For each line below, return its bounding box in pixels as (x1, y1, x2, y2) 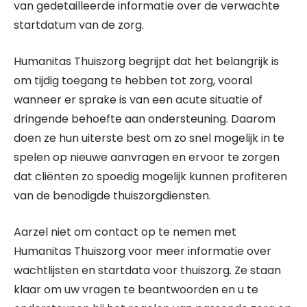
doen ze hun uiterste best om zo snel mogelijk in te (14, 130, 284, 146)
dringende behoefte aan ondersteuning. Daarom (14, 111, 275, 127)
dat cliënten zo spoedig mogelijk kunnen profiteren (14, 169, 287, 184)
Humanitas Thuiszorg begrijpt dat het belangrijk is (14, 53, 279, 69)
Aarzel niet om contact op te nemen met (14, 224, 236, 240)
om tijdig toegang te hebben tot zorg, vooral (14, 73, 252, 88)
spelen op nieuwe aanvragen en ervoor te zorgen (14, 149, 280, 165)
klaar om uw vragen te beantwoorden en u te (14, 282, 258, 297)
